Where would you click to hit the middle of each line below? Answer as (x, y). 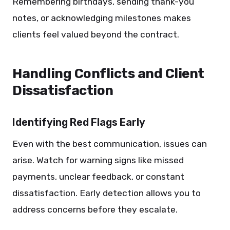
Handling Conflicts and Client (108, 74)
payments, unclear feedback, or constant (98, 177)
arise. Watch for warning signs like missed (98, 160)
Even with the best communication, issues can (110, 144)
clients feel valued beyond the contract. (96, 34)
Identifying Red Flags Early (79, 122)
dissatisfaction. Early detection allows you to (107, 193)
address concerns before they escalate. (95, 209)
